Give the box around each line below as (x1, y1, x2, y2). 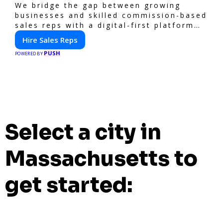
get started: (5, 171, 132, 198)
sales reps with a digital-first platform (15, 20, 194, 30)
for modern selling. (15, 30, 104, 40)
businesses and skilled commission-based (15, 10, 207, 20)
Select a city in (5, 118, 161, 145)
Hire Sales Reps (22, 35, 78, 45)
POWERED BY (15, 50, 44, 57)
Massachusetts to (5, 145, 198, 172)
